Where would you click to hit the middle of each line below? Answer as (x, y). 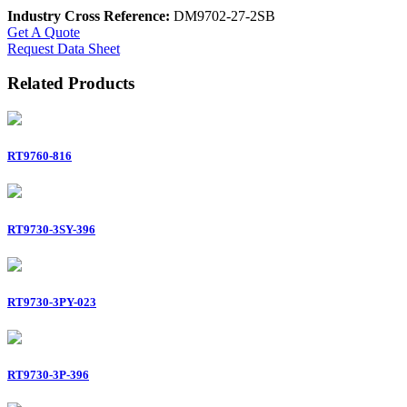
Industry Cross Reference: (89, 15)
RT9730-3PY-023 (52, 302)
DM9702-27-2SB (223, 15)
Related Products (71, 84)
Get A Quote (44, 32)
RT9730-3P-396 (48, 375)
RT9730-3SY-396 (51, 229)
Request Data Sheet (64, 48)
